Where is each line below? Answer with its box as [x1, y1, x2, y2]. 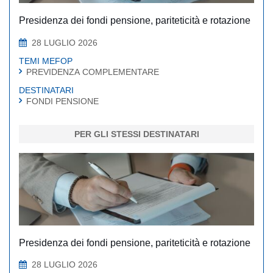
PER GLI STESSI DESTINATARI [74, 129, 199, 139]
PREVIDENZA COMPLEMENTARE [26, 66, 159, 77]
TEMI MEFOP [19, 55, 73, 66]
